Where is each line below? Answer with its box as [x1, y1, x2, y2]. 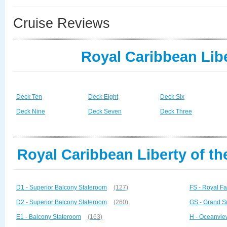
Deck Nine [16, 108, 45, 115]
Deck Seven [88, 108, 122, 115]
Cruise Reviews [13, 16, 110, 31]
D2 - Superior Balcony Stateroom [16, 199, 107, 206]
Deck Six [160, 93, 184, 100]
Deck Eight [88, 93, 118, 100]
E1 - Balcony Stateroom [16, 213, 81, 220]
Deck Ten [16, 93, 42, 100]
